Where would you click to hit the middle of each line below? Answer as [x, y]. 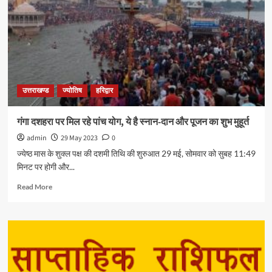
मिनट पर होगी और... [46, 167]
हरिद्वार [104, 91]
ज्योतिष [72, 91]
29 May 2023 [79, 138]
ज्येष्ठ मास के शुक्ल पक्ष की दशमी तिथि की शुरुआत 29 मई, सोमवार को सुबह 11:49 [136, 153]
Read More [34, 187]
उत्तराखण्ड [35, 91]
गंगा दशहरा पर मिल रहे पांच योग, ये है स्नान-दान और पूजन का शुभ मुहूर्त [133, 122]
